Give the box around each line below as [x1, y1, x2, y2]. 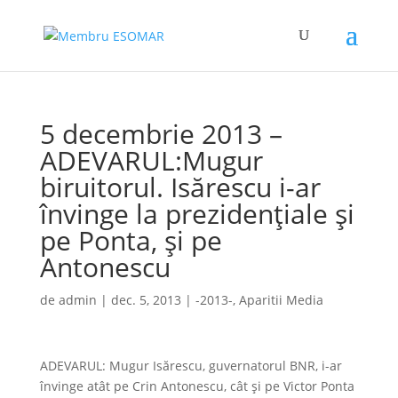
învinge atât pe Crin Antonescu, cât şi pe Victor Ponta [39, 378, 354, 394]
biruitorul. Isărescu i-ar [39, 169, 321, 205]
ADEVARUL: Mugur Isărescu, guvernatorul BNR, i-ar [39, 357, 342, 374]
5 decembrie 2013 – [39, 115, 283, 152]
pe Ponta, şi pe [39, 222, 222, 259]
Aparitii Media [238, 291, 323, 308]
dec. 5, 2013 [110, 291, 181, 308]
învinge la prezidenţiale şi [39, 195, 354, 232]
